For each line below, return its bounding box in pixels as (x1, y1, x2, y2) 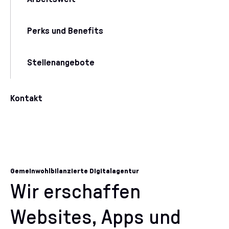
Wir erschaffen (10, 182, 141, 202)
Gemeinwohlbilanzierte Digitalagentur (10, 168, 139, 175)
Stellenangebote (27, 58, 95, 67)
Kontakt (10, 94, 42, 103)
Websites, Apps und (10, 208, 181, 228)
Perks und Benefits (27, 27, 103, 36)
